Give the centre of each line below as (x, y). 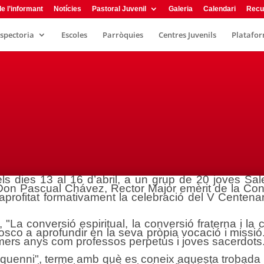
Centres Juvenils (187, 35)
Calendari (220, 9)
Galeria (181, 9)
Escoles (74, 35)
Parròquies (123, 35)
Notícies (67, 9)
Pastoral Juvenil (119, 9)
